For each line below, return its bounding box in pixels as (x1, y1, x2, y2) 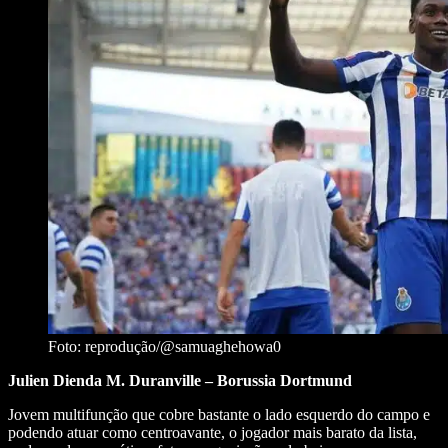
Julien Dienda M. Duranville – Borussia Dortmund (8, 372, 352, 390)
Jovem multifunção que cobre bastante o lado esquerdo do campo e (8, 406, 430, 424)
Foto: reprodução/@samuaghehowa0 (48, 338, 281, 356)
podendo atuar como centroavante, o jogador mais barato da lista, (8, 424, 417, 442)
